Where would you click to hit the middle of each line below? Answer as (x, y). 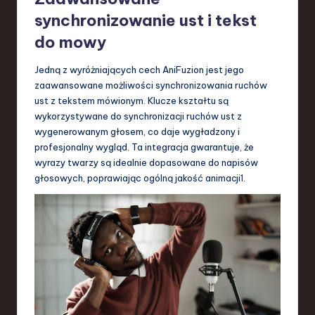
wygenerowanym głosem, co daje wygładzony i (137, 131)
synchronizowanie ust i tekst (146, 20)
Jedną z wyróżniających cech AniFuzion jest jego (139, 69)
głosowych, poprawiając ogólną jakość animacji (137, 178)
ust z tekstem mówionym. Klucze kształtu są (131, 100)
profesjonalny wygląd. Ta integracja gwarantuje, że (144, 147)
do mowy (70, 42)
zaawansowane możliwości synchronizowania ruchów (151, 85)
